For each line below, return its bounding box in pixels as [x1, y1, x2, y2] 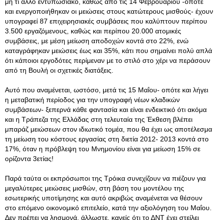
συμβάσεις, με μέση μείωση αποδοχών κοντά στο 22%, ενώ [5, 37, 189, 45]
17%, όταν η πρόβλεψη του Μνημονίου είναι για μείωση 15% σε [5, 145, 200, 153]
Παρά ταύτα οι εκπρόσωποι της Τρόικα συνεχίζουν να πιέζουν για [5, 174, 206, 182]
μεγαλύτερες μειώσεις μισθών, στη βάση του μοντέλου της [5, 184, 184, 192]
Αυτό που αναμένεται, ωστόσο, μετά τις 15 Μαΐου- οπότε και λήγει [5, 86, 208, 94]
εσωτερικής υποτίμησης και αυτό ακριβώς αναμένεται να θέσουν [5, 194, 202, 202]
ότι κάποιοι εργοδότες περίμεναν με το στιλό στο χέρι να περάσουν [5, 56, 210, 64]
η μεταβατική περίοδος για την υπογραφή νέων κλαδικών [5, 96, 180, 104]
